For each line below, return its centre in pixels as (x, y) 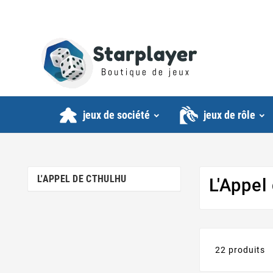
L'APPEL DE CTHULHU (82, 179)
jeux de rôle (229, 115)
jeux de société (116, 115)
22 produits (240, 250)
